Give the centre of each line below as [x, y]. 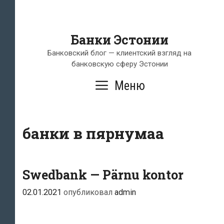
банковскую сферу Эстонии [119, 64]
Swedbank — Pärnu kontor [103, 175]
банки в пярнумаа [93, 133]
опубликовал [89, 192]
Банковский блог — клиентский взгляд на [119, 53]
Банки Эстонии [119, 40]
